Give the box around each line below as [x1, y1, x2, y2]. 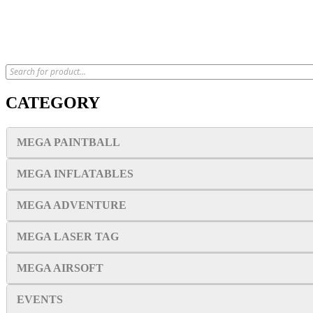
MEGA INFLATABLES [17, 167, 133, 180]
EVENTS [17, 293, 63, 305]
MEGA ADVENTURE [17, 198, 126, 211]
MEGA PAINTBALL [17, 136, 120, 148]
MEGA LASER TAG [17, 230, 119, 242]
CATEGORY [6, 93, 100, 112]
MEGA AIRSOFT [17, 261, 103, 274]
